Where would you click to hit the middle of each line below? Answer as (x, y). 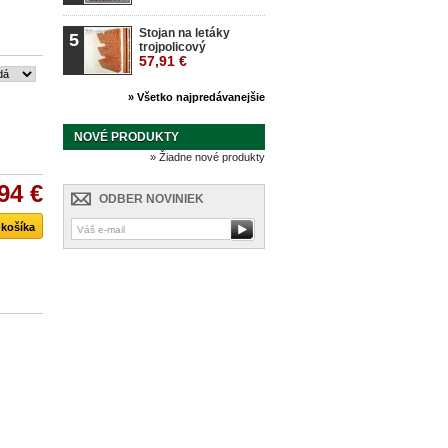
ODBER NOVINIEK (151, 199)
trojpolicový (172, 47)
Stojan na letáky (184, 33)
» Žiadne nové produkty (207, 157)
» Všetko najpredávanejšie (196, 97)
